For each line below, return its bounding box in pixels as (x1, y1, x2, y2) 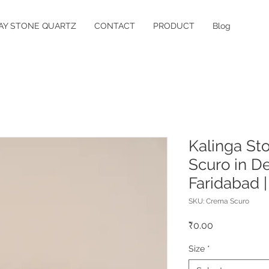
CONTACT (94, 21, 135, 31)
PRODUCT (153, 21, 195, 31)
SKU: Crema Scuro (189, 197, 249, 205)
